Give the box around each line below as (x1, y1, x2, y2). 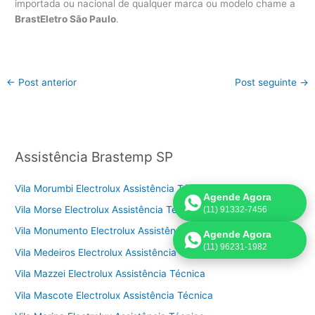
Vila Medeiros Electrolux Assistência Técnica (15, 246, 216, 258)
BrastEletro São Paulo (15, 13, 117, 25)
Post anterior (15, 77, 77, 89)
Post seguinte (234, 77, 300, 89)
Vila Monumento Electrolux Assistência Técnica (15, 225, 229, 237)
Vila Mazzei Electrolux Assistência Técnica (15, 268, 206, 280)
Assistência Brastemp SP (15, 148, 174, 166)
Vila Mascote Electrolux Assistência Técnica (15, 289, 214, 301)
